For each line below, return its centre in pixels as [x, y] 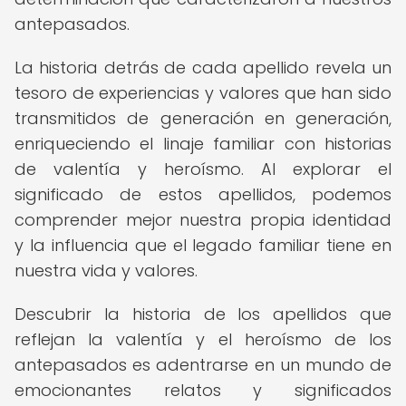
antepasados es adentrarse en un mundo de [203, 365]
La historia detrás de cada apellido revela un [203, 68]
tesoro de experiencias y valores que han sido [203, 93]
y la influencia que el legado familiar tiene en [203, 245]
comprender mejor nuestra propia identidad [203, 220]
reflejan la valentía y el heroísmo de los [203, 339]
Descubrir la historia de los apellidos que [203, 314]
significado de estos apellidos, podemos [203, 194]
